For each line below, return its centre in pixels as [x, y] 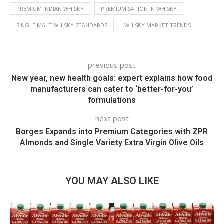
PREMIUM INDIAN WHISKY [50, 9]
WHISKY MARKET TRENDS [158, 25]
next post [112, 118]
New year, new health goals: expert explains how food [112, 78]
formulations [112, 100]
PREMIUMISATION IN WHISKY [139, 9]
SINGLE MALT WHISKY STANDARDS [62, 25]
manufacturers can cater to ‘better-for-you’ [112, 89]
